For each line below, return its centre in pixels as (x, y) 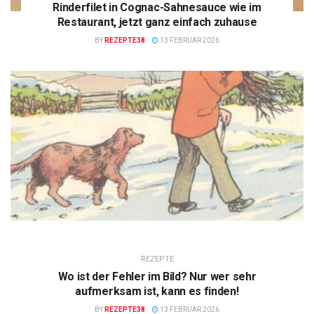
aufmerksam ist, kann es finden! (157, 292)
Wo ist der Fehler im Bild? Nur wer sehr (157, 277)
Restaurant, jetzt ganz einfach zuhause (157, 22)
